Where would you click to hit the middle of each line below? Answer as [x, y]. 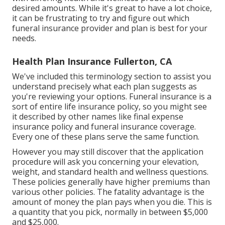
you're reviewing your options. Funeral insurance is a [112, 96]
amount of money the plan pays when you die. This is [112, 202]
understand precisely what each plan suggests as [104, 86]
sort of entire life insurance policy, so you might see [109, 106]
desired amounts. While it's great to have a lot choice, [112, 8]
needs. [24, 38]
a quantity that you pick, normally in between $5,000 [110, 212]
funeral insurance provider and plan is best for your [110, 28]
